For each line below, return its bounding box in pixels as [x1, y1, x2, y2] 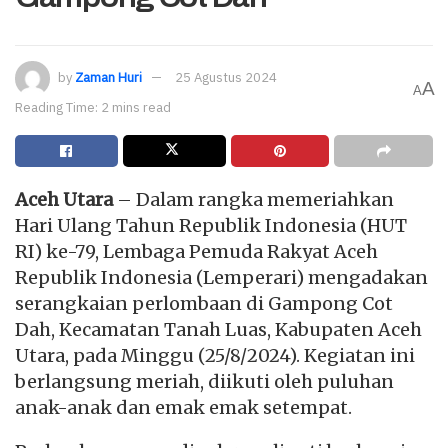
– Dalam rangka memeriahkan [113, 188, 394, 211]
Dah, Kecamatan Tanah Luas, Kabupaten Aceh [15, 318, 422, 341]
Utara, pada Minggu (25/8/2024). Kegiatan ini [15, 344, 415, 367]
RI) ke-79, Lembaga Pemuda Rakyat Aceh [15, 240, 378, 263]
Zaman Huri [75, 68, 142, 86]
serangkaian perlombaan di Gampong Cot [15, 292, 393, 315]
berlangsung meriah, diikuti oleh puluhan [15, 370, 394, 393]
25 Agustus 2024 [175, 68, 277, 86]
